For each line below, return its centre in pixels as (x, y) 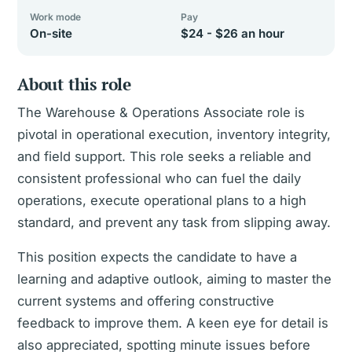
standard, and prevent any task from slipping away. (174, 222)
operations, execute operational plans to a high (162, 200)
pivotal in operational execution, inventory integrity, (174, 134)
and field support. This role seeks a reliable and (164, 156)
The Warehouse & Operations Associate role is (161, 112)
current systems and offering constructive (146, 301)
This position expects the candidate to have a (157, 257)
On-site (51, 33)
